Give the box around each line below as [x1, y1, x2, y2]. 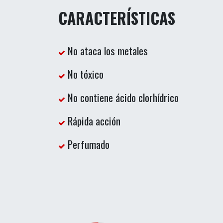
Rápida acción [65, 113, 120, 129]
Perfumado [65, 136, 110, 152]
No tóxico [65, 66, 104, 82]
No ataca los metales [65, 43, 148, 59]
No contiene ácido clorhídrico [65, 90, 179, 106]
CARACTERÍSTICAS [58, 6, 175, 30]
